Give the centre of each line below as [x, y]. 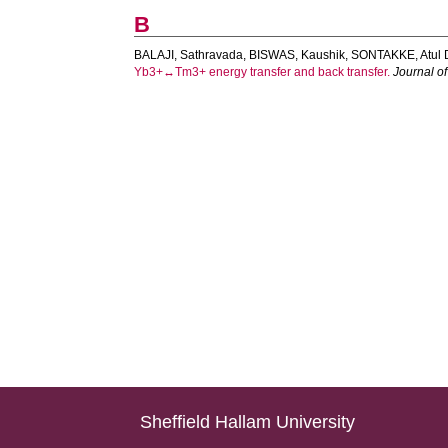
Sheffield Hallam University [248, 422]
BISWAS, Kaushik [297, 55]
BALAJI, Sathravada [189, 55]
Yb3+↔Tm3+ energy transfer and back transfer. [262, 72]
